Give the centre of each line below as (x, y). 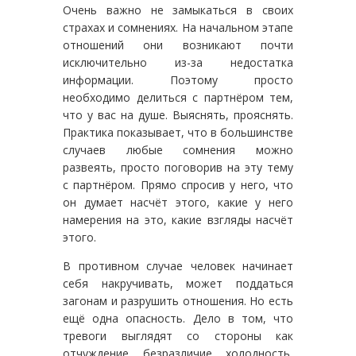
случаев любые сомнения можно (178, 149)
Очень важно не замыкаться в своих (178, 10)
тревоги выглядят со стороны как (178, 335)
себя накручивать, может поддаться (178, 283)
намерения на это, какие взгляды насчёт (178, 219)
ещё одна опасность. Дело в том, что (178, 318)
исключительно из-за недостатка (178, 62)
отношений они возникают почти (178, 44)
